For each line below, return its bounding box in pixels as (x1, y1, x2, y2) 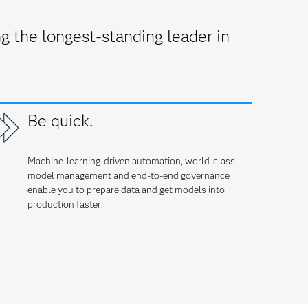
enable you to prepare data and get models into (27, 184, 225, 196)
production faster (27, 198, 101, 210)
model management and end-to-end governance (27, 169, 230, 181)
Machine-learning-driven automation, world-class (27, 155, 235, 167)
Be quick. (27, 111, 93, 131)
